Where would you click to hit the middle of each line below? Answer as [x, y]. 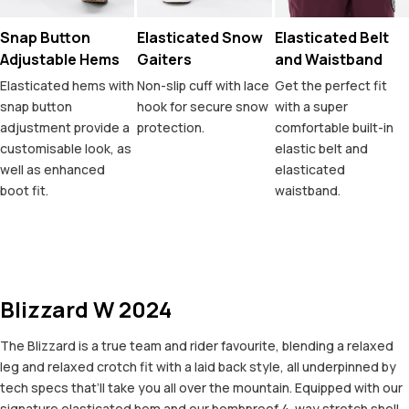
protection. [171, 128]
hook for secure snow [203, 107]
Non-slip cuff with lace [204, 86]
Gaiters [165, 60]
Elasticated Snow [200, 38]
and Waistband [328, 60]
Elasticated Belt [331, 38]
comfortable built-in [334, 128]
